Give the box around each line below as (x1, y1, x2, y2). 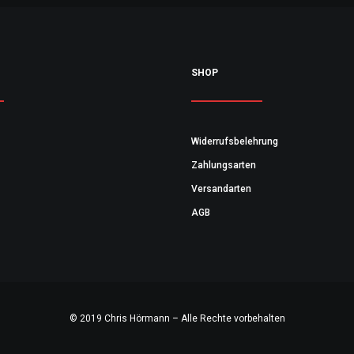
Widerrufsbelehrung (191, 136, 278, 147)
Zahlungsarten (191, 160, 256, 171)
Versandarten (191, 183, 251, 194)
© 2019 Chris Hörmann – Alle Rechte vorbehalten (69, 313, 285, 324)
